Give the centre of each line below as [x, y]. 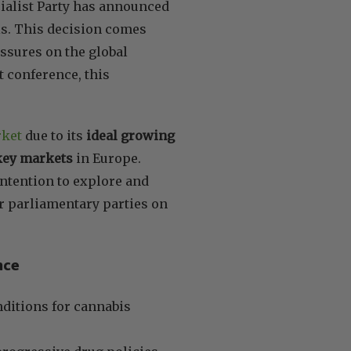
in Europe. [107, 158]
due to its [54, 135]
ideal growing [130, 135]
